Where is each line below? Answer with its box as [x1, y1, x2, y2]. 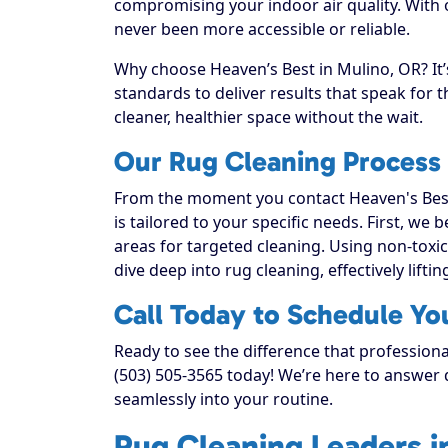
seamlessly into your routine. [114, 387, 333, 410]
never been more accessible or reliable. [114, 17, 410, 40]
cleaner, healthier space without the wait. [114, 105, 423, 128]
